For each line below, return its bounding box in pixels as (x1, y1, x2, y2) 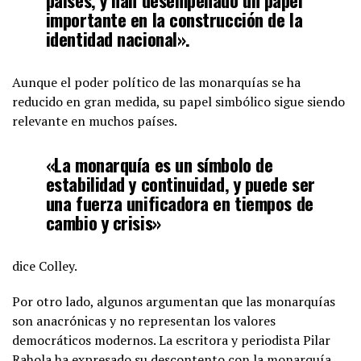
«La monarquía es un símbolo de (45, 150, 273, 177)
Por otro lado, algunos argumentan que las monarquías (12, 292, 335, 310)
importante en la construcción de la (45, 5, 303, 32)
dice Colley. (12, 256, 77, 275)
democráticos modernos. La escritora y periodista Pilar (12, 330, 330, 349)
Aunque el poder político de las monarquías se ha (12, 73, 301, 91)
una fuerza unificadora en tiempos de (45, 189, 313, 216)
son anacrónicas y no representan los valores (12, 311, 276, 330)
